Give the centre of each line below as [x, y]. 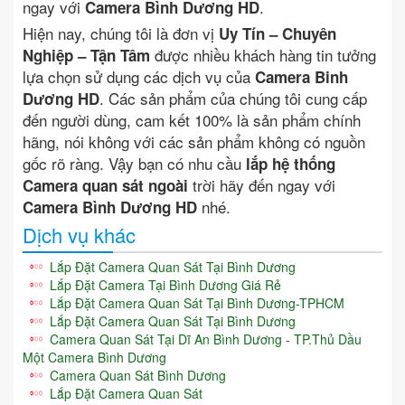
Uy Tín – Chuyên [278, 34]
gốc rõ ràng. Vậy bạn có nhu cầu [134, 164]
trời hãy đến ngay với [262, 185]
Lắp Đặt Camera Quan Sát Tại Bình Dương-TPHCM [197, 303]
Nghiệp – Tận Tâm [86, 56]
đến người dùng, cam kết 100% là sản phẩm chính [192, 120]
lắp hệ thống [291, 164]
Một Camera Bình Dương [94, 358]
